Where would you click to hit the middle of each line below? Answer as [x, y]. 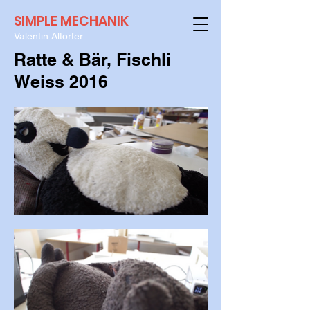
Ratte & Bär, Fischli [92, 60]
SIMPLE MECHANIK [71, 21]
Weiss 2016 [61, 82]
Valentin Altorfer [48, 36]
